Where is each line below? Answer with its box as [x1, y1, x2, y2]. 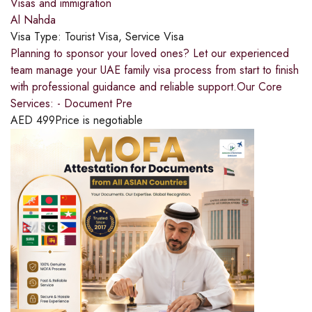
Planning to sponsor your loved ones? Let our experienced [10, 45, 289, 62]
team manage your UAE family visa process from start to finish [10, 62, 299, 79]
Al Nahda [10, 12, 56, 29]
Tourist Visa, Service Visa [65, 29, 184, 45]
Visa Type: [10, 29, 65, 45]
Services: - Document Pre [10, 95, 132, 112]
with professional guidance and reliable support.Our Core [10, 79, 282, 95]
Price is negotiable [55, 112, 143, 129]
